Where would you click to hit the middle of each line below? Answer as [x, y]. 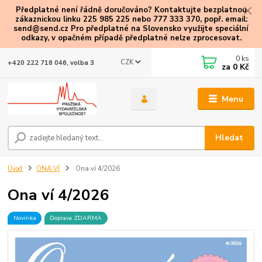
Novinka [25, 218]
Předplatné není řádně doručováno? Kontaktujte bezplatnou [131, 10]
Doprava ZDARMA [76, 218]
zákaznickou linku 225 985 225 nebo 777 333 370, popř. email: [131, 19]
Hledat [230, 137]
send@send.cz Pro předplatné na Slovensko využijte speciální [131, 28]
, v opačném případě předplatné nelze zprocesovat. [144, 38]
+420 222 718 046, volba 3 [51, 63]
